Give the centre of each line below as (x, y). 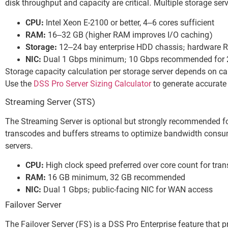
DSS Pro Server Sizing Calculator (92, 84)
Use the (19, 84)
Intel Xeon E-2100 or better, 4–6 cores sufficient (129, 23)
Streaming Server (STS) (50, 103)
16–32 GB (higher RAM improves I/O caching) (129, 35)
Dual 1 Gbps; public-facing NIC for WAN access (127, 191)
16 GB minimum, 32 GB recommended (116, 178)
